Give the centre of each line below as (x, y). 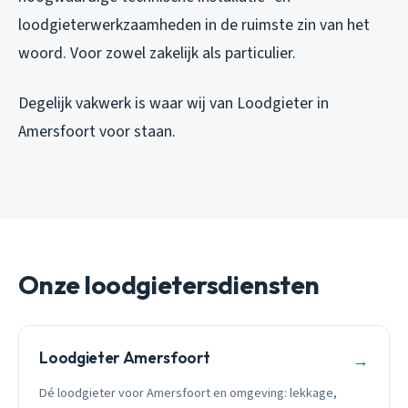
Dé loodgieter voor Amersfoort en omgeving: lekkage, (189, 393)
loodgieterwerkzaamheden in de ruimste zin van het (194, 25)
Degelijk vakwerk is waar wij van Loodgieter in (173, 103)
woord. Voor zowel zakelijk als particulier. (157, 53)
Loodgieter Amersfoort (125, 357)
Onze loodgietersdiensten (169, 284)
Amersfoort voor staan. (97, 131)
